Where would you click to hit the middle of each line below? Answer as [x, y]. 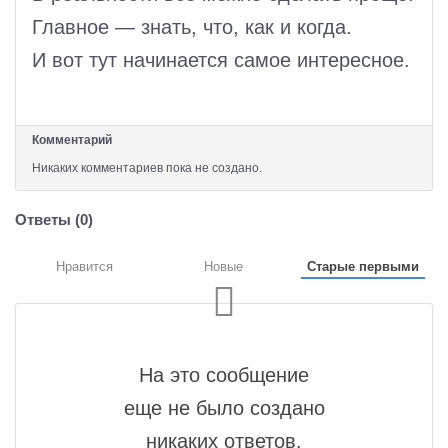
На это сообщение [224, 374]
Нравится [84, 266]
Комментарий [72, 140]
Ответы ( [47, 219]
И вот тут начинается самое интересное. [221, 60]
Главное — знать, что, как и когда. [192, 27]
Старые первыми [363, 266]
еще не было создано [224, 407]
